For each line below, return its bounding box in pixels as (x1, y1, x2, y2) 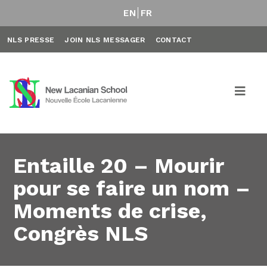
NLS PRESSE (7, 36, 55, 44)
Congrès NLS (13, 221, 148, 246)
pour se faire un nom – (13, 176, 251, 201)
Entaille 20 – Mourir (13, 153, 224, 178)
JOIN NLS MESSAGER (64, 36, 145, 44)
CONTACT (155, 36, 192, 44)
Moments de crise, (13, 198, 207, 223)
